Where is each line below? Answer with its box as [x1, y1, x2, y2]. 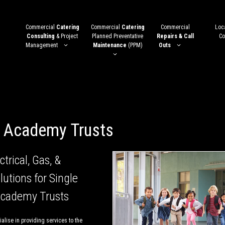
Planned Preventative [92, 33, 143, 40]
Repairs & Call [157, 33, 194, 40]
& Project [55, 33, 78, 40]
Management [26, 42, 58, 49]
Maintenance [92, 42, 127, 49]
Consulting [27, 33, 55, 40]
